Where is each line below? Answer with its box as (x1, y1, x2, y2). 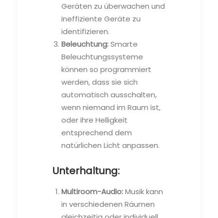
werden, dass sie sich (61, 76, 138, 87)
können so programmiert (61, 64, 151, 74)
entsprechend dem (61, 127, 132, 138)
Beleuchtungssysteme (61, 51, 143, 62)
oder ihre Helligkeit (61, 114, 127, 125)
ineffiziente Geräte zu (61, 13, 141, 24)
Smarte (109, 38, 138, 49)
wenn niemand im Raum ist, (61, 102, 161, 112)
